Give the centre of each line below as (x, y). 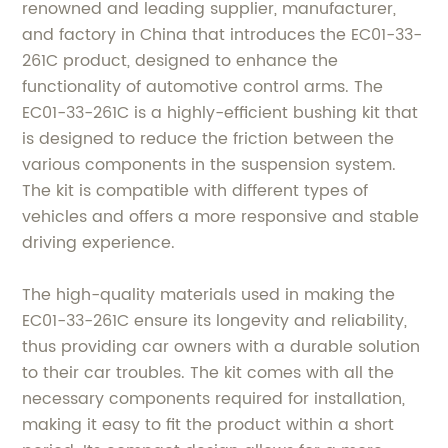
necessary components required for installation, (214, 398)
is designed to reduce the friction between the (208, 138)
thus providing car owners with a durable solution (221, 346)
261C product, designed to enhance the (180, 60)
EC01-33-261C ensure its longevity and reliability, (215, 320)
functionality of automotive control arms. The (203, 86)
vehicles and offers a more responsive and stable (221, 216)
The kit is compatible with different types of (195, 190)
